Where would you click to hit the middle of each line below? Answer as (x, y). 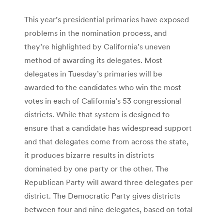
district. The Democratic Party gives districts (102, 195)
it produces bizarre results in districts (89, 155)
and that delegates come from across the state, (106, 141)
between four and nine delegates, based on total (108, 209)
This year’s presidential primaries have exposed (107, 19)
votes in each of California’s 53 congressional (103, 101)
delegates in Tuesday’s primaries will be (93, 73)
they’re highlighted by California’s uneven (97, 46)
